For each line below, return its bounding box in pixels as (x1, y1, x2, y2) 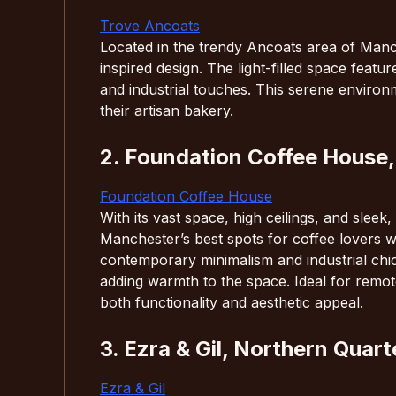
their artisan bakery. (100, 101, 233, 119)
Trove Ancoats (100, 16, 200, 34)
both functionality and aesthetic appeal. (100, 293, 363, 311)
